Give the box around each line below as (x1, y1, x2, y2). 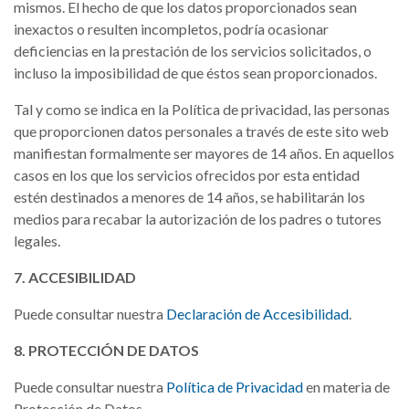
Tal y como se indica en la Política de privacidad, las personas (14, 100, 390, 118)
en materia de (306, 378, 390, 395)
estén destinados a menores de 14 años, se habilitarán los (14, 188, 365, 205)
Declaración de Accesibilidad (166, 305, 349, 322)
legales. (14, 232, 60, 249)
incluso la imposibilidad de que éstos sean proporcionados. (14, 64, 377, 81)
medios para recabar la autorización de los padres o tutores (14, 210, 382, 227)
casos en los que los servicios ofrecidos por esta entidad (14, 166, 360, 184)
